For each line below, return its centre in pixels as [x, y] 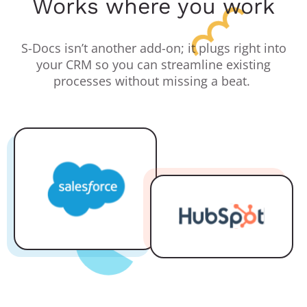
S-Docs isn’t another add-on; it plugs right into [153, 48]
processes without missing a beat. [153, 81]
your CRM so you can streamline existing [153, 64]
